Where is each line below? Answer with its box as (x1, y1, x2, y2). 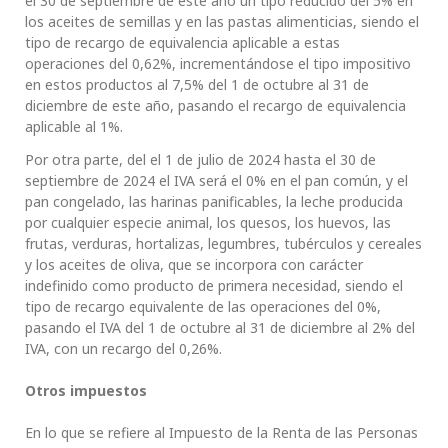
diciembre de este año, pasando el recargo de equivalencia (25, 95, 406, 115)
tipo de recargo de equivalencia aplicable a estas (25, 32, 340, 52)
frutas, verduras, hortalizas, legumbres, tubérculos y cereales (25, 233, 422, 253)
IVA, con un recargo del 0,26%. (25, 338, 222, 358)
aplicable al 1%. (25, 116, 123, 136)
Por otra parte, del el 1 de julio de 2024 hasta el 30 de (25, 149, 376, 169)
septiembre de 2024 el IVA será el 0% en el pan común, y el (25, 170, 408, 190)
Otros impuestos (25, 380, 147, 400)
